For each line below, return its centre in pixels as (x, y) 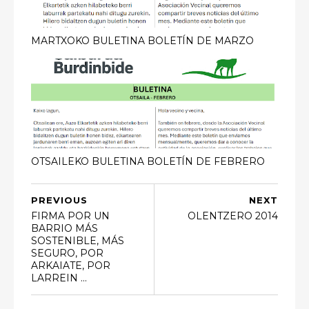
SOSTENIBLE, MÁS (78, 241)
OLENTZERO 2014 (233, 216)
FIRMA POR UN (70, 216)
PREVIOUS (59, 200)
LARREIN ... (59, 278)
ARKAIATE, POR (71, 266)
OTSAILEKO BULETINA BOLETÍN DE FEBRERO (148, 161)
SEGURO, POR (67, 253)
